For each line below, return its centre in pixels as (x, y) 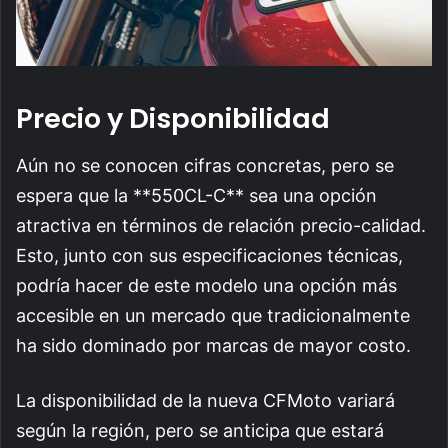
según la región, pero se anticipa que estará (200, 430)
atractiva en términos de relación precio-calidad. (221, 225)
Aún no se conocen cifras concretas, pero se (205, 165)
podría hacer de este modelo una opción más (206, 285)
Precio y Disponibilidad (173, 119)
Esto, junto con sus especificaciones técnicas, (209, 255)
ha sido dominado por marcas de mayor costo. (213, 345)
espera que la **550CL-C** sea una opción (196, 195)
